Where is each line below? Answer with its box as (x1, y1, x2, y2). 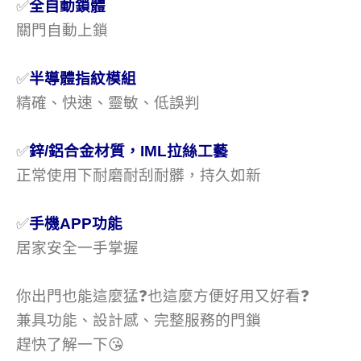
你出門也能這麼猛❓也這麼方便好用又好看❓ (16, 287, 309, 305)
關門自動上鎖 (16, 21, 108, 39)
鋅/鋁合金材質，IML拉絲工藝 (29, 142, 228, 160)
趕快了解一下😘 (16, 335, 124, 353)
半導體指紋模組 (29, 69, 136, 87)
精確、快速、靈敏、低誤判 (16, 93, 200, 111)
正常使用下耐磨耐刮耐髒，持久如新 (16, 166, 261, 184)
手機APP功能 (29, 214, 122, 232)
